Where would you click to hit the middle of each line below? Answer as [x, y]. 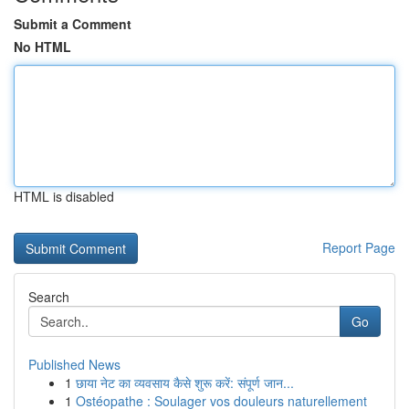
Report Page [359, 247]
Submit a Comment [73, 24]
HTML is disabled [64, 196]
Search [49, 297]
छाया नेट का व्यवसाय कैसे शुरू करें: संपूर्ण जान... [185, 383]
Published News [74, 364]
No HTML [42, 47]
